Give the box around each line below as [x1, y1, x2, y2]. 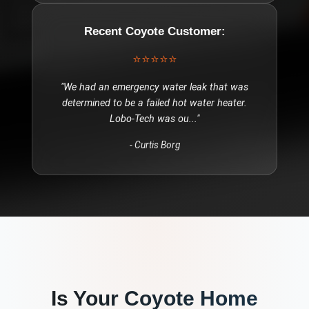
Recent [83, 24, 126, 38]
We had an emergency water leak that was [63, 81, 248, 94]
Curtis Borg [134, 139, 180, 151]
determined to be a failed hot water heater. [62, 97, 247, 110]
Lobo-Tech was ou [110, 113, 189, 126]
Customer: [163, 24, 226, 38]
